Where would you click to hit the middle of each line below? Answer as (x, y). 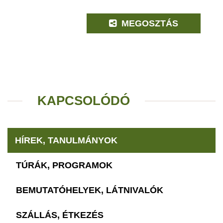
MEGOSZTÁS (149, 24)
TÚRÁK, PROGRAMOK (64, 166)
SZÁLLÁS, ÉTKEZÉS (60, 215)
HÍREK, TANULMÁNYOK (66, 141)
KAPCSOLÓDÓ (84, 101)
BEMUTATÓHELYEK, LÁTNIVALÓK (90, 190)
